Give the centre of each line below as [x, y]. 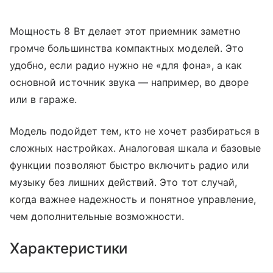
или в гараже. [43, 99]
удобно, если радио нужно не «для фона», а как [126, 65]
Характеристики [69, 248]
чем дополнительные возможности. [97, 216]
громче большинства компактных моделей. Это [127, 48]
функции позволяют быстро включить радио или [130, 165]
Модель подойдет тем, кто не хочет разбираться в [135, 131]
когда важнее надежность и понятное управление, [133, 199]
